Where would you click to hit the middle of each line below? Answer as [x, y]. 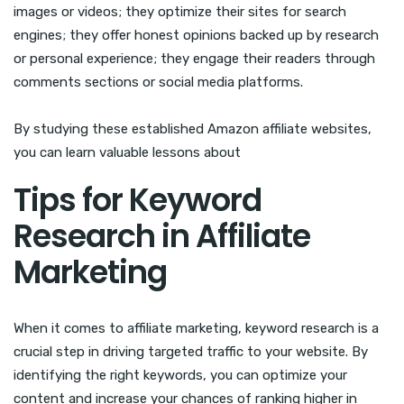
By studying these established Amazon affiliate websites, [193, 129]
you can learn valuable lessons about [127, 153]
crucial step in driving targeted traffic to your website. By [191, 352]
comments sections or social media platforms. [158, 83]
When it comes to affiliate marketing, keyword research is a [196, 329]
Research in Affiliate [162, 236]
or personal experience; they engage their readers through [194, 59]
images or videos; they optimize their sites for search [180, 12]
